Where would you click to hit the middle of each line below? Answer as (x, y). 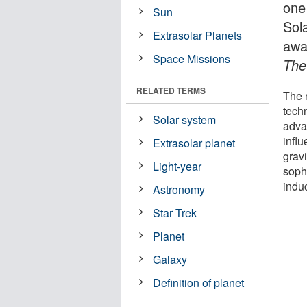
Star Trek (175, 212)
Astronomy (179, 189)
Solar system (185, 119)
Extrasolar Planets (198, 35)
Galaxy (170, 259)
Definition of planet (199, 282)
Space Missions (192, 58)
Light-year (177, 166)
